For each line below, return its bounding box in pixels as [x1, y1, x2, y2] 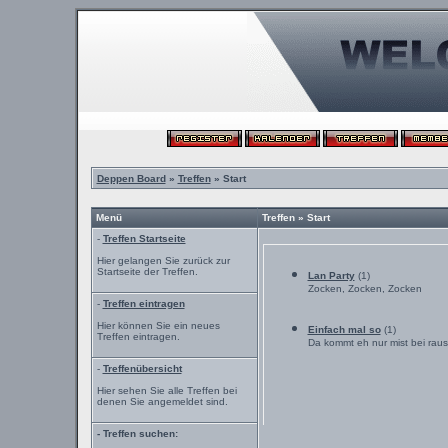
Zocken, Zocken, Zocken [307, 283, 422, 300]
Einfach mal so [307, 324, 381, 335]
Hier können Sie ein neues [96, 320, 220, 331]
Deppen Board [96, 173, 166, 184]
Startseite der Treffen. [96, 266, 198, 277]
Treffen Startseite [102, 233, 186, 244]
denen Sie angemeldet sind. [96, 396, 228, 407]
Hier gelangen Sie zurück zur [96, 255, 230, 266]
